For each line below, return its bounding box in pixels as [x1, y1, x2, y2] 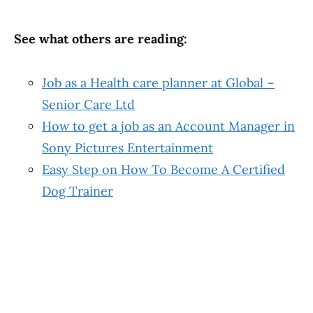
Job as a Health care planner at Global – [42, 75, 275, 91]
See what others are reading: [14, 31, 187, 47]
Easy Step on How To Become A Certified [42, 161, 285, 177]
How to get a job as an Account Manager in [42, 118, 295, 134]
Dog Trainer [42, 183, 113, 199]
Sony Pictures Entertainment [42, 140, 213, 156]
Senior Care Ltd [42, 96, 135, 112]
